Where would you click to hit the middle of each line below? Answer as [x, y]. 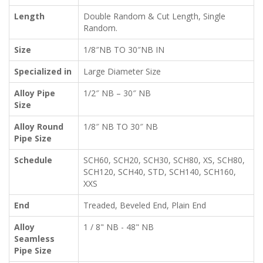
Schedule [33, 160]
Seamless [34, 239]
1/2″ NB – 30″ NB [117, 93]
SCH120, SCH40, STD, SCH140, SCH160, [160, 172]
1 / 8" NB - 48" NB [119, 227]
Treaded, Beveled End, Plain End [145, 205]
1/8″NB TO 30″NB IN [124, 50]
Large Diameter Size [122, 72]
